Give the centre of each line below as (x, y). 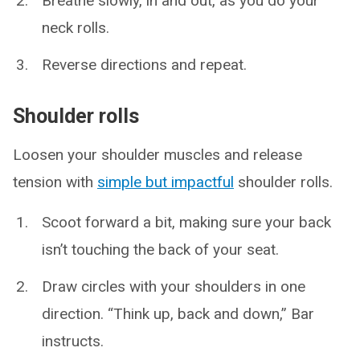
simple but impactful (166, 182)
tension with (55, 182)
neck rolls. (76, 28)
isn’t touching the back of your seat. (160, 250)
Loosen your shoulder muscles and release (157, 155)
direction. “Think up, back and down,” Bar (178, 314)
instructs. (73, 342)
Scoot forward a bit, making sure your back (186, 223)
